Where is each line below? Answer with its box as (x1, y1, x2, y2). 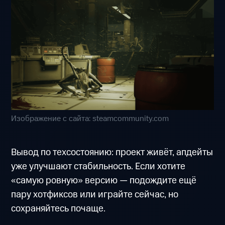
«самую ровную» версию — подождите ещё (11, 174, 197, 188)
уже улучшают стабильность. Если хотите (11, 160, 186, 174)
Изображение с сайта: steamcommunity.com (11, 113, 169, 125)
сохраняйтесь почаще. (11, 202, 106, 216)
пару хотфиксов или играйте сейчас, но (11, 188, 179, 202)
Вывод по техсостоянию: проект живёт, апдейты (11, 146, 213, 160)
